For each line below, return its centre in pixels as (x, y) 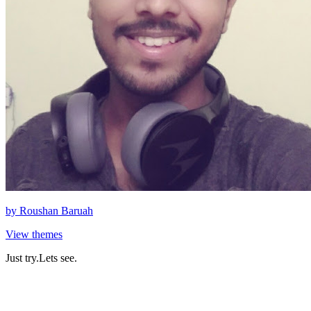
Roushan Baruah (56, 210)
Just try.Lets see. (41, 258)
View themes (34, 234)
